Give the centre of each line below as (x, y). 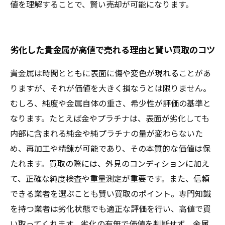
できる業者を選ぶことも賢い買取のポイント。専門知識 (110, 193)
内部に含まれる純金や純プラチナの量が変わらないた (106, 133)
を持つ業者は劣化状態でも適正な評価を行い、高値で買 (110, 208)
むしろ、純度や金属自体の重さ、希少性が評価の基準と (110, 103)
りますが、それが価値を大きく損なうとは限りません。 (110, 88)
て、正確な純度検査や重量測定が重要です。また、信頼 (110, 178)
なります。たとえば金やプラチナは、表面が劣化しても (110, 118)
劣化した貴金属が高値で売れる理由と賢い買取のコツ (113, 49)
